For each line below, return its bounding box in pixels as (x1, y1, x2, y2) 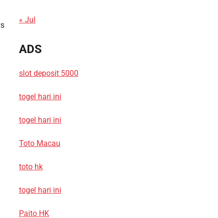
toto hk (18, 162, 43, 171)
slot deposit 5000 (18, 68, 78, 78)
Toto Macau (18, 138, 60, 148)
